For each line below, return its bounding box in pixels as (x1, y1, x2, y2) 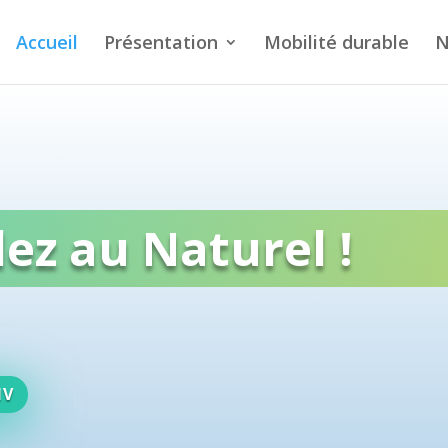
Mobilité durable (264, 30, 409, 54)
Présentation (104, 30, 218, 54)
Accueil (16, 30, 78, 54)
